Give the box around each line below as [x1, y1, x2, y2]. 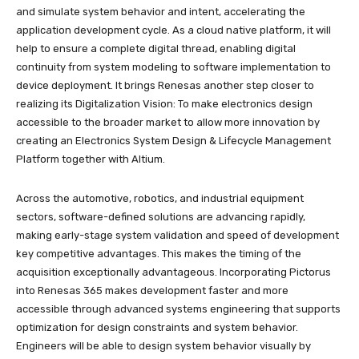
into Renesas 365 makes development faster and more [16, 284, 288, 297]
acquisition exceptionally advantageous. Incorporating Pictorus [16, 266, 331, 279]
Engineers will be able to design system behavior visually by [16, 340, 311, 353]
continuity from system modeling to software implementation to [16, 61, 331, 74]
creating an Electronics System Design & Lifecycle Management [16, 135, 331, 147]
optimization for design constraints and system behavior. [16, 321, 298, 334]
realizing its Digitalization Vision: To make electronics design [16, 98, 313, 111]
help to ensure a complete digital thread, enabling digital [16, 42, 296, 55]
